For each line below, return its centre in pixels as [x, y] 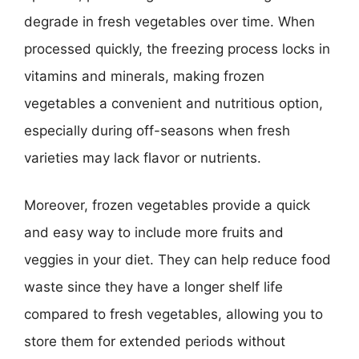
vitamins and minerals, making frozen [144, 76]
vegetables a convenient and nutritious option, [173, 103]
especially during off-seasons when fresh [157, 130]
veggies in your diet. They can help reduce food [177, 260]
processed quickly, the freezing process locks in [177, 48]
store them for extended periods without [155, 341]
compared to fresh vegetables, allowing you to [173, 314]
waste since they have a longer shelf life [153, 287]
